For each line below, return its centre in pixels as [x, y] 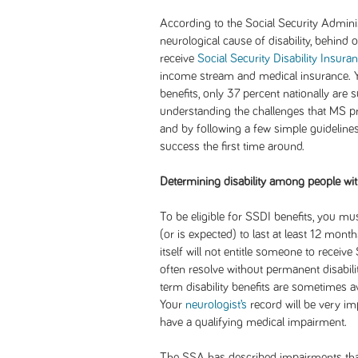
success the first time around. [234, 146]
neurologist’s [216, 304]
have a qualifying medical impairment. [255, 322]
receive [179, 58]
